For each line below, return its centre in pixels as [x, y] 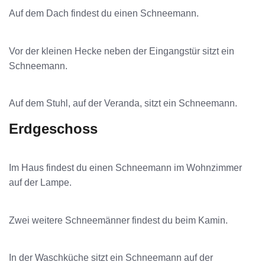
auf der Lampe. [40, 183]
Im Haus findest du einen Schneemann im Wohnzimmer [125, 168]
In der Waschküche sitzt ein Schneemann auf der [111, 258]
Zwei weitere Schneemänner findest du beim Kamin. [118, 220]
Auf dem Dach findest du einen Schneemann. [104, 14]
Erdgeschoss [53, 129]
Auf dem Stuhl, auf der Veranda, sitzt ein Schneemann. [123, 104]
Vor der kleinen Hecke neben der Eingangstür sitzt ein [122, 51]
